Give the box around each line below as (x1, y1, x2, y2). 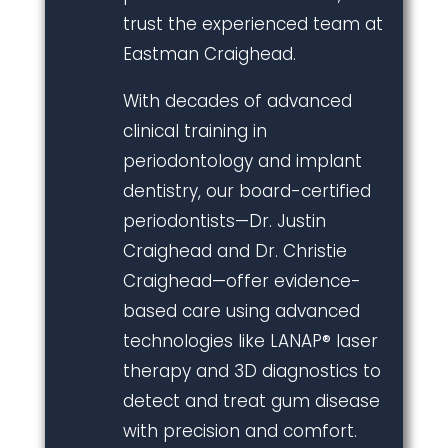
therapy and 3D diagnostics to (122, 358, 381, 383)
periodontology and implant (122, 148, 362, 173)
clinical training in (122, 118, 267, 143)
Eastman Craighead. (122, 41, 296, 66)
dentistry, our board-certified (122, 178, 371, 203)
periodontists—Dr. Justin (122, 208, 326, 233)
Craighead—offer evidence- (122, 268, 361, 293)
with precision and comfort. (122, 418, 357, 443)
